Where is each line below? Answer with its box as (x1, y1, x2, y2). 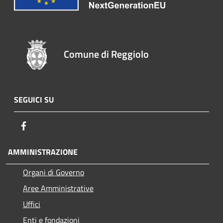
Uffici (23, 198, 40, 210)
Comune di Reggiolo (64, 46, 149, 62)
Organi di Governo (23, 166, 84, 178)
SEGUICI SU (14, 93, 54, 106)
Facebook (29, 119, 60, 131)
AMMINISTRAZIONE (6, 145, 78, 158)
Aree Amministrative (23, 182, 94, 194)
